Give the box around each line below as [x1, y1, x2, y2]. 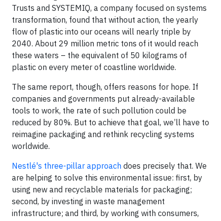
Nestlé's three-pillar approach [12, 161, 121, 171]
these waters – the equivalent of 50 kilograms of [12, 50, 187, 60]
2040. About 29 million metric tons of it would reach [12, 38, 198, 48]
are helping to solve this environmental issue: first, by [12, 173, 202, 183]
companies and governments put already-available [12, 94, 195, 104]
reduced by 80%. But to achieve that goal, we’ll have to [12, 117, 209, 127]
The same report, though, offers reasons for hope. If [12, 82, 198, 92]
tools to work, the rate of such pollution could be [12, 106, 186, 115]
